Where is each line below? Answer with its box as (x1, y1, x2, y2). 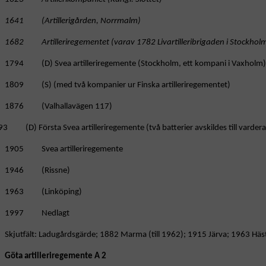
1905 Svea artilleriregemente (5, 145, 123, 154)
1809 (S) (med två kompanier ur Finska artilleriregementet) (5, 81, 230, 90)
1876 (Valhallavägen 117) (5, 102, 112, 112)
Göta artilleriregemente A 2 (5, 252, 106, 261)
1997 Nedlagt (5, 209, 69, 218)
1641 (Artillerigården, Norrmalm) (5, 17, 141, 26)
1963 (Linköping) (5, 188, 82, 197)
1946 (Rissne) (5, 166, 70, 176)
